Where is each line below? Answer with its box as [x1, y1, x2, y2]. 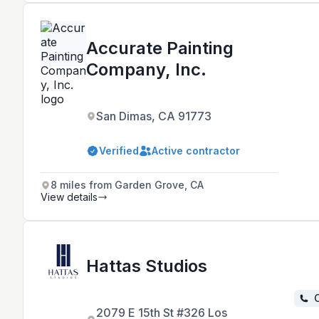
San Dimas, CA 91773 [96, 109, 211, 124]
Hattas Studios [86, 256, 207, 277]
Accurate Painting [86, 38, 234, 59]
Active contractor [152, 145, 240, 157]
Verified [99, 145, 139, 157]
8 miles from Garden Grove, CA [51, 179, 204, 192]
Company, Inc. [86, 59, 206, 80]
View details [41, 191, 98, 204]
